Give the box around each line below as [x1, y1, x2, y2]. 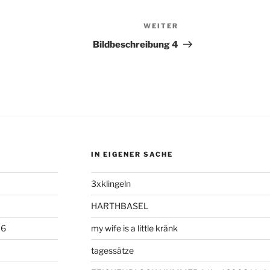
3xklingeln [90, 178, 131, 189]
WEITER [143, 22, 179, 31]
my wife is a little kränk [90, 223, 178, 234]
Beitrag [178, 37, 214, 49]
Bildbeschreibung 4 [93, 39, 179, 51]
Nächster [178, 22, 222, 34]
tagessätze [90, 245, 134, 256]
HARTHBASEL [90, 201, 148, 212]
